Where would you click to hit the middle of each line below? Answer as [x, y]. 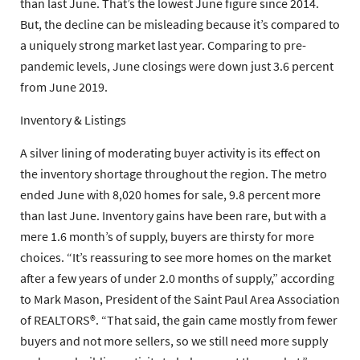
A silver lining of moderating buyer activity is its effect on [170, 153]
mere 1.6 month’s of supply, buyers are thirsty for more [167, 237]
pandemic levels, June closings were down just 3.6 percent [177, 66]
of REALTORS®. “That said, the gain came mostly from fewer [179, 320]
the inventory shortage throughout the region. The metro [174, 174]
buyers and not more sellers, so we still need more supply [174, 341]
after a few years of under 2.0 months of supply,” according [177, 278]
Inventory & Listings [73, 120]
